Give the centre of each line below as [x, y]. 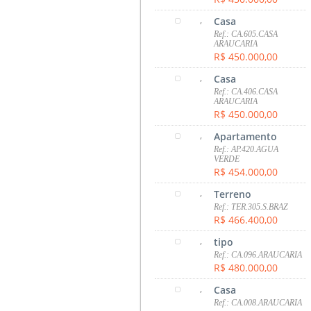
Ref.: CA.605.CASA [246, 34]
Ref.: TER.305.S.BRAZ [251, 207]
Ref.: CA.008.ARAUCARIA [258, 302]
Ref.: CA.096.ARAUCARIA [258, 254]
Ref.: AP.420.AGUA [246, 149]
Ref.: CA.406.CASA [246, 91]
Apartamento [246, 136]
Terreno [233, 194]
